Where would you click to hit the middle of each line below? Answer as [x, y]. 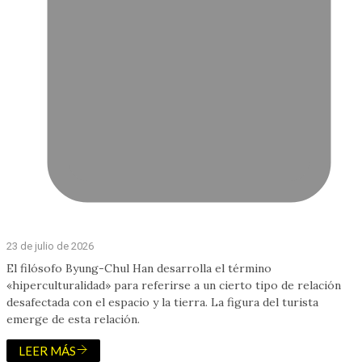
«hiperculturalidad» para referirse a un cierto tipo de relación [174, 285]
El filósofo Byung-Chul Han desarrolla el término [139, 268]
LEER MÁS [47, 350]
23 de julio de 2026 [50, 246]
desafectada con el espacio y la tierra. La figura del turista [162, 302]
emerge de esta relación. [73, 319]
